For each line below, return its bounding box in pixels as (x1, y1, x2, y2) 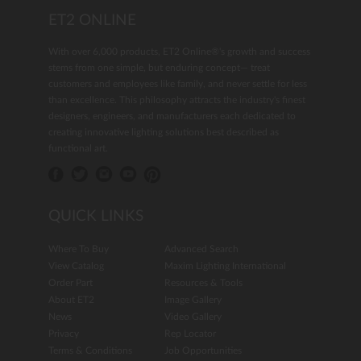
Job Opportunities (164, 345, 242, 355)
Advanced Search (164, 243, 239, 254)
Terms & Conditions (48, 345, 132, 355)
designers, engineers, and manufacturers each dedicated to (48, 110, 296, 121)
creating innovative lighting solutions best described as (48, 127, 279, 137)
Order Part (48, 277, 93, 288)
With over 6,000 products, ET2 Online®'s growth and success (48, 46, 310, 56)
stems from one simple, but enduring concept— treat (48, 62, 270, 73)
